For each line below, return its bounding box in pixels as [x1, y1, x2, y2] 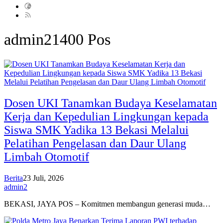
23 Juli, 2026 [23, 173, 64, 182]
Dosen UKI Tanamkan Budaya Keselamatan [4, 96, 217, 110]
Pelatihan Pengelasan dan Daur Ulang [4, 136, 186, 150]
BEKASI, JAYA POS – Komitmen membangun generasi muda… [4, 199, 211, 208]
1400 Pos [52, 30, 111, 49]
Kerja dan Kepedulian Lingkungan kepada [4, 110, 209, 123]
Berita [4, 173, 23, 182]
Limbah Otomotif [4, 150, 89, 163]
